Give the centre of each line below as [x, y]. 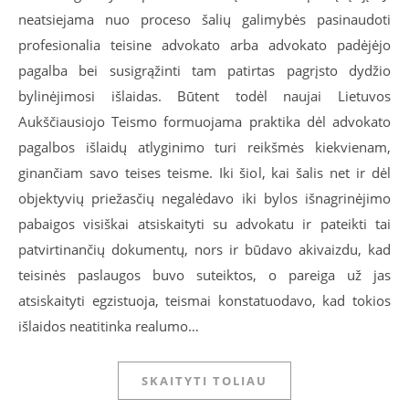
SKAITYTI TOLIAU [204, 380]
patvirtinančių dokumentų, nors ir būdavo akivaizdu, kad [204, 249]
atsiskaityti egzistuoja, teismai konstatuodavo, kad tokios [204, 300]
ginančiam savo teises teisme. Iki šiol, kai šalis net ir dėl [204, 172]
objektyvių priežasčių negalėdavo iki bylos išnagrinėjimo [204, 198]
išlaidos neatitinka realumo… [109, 325]
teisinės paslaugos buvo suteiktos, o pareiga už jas [204, 274]
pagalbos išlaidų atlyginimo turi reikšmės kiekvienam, [204, 147]
